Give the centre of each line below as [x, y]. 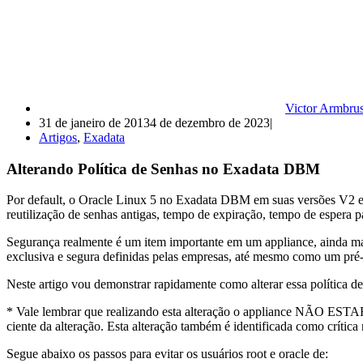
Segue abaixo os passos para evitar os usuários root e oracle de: [167, 354]
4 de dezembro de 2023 [210, 122]
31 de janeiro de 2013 [94, 122]
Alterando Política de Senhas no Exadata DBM [163, 169]
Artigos [58, 137]
